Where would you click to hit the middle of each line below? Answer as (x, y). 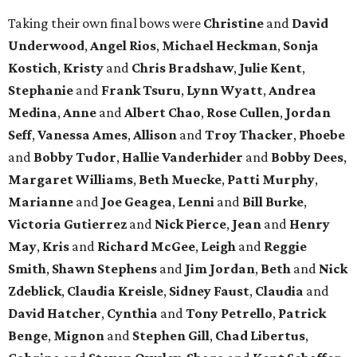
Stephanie (42, 90)
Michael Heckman (220, 46)
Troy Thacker (249, 135)
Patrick (302, 314)
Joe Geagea (137, 202)
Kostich (33, 68)
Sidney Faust (209, 291)
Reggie (285, 247)
